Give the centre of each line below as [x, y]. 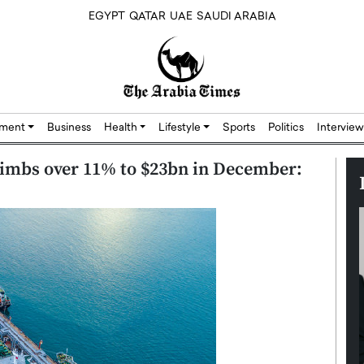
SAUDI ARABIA [236, 17]
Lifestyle [181, 128]
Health [121, 128]
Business [69, 128]
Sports [239, 128]
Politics [286, 128]
